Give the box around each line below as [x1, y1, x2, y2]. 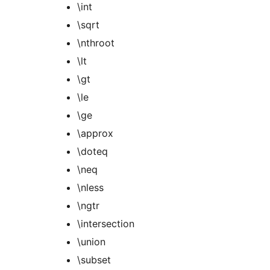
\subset [77, 254, 111, 266]
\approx [77, 127, 113, 140]
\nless [77, 181, 104, 194]
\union [77, 236, 105, 248]
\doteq [77, 145, 108, 158]
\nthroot [77, 37, 115, 49]
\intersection [77, 218, 134, 230]
